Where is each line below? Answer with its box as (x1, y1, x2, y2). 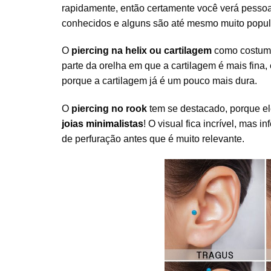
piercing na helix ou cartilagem (69, 45, 212, 56)
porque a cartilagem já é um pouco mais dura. (62, 76, 257, 87)
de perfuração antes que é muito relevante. (62, 134, 244, 145)
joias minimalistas (62, 119, 143, 129)
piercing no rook (71, 103, 147, 114)
